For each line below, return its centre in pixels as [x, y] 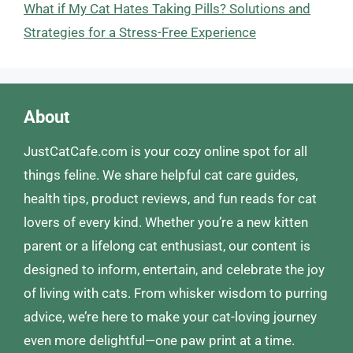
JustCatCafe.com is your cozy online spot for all [165, 151]
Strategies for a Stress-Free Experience [140, 32]
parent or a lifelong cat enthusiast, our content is [167, 246]
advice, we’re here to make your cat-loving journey [170, 317]
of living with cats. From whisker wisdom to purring [176, 293]
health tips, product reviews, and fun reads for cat [170, 199]
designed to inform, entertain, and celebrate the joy [174, 269]
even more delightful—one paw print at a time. [159, 340]
